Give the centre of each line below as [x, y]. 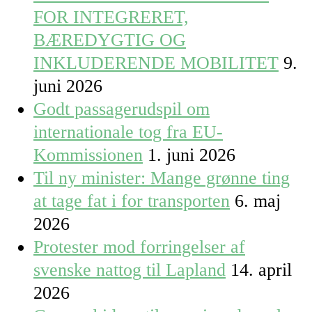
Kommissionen [88, 155]
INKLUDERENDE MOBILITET [156, 63]
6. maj [258, 201]
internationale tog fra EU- [128, 132]
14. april [261, 270]
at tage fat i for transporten [132, 201]
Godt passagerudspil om [122, 109]
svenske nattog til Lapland [130, 270]
